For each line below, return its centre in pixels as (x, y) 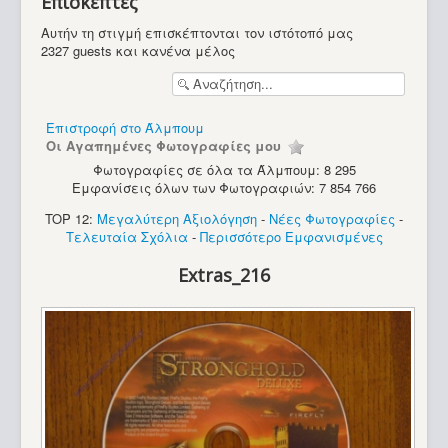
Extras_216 (224, 274)
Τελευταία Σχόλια (126, 237)
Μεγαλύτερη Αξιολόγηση (177, 219)
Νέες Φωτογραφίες (332, 219)
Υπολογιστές (97, 17)
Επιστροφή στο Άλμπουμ (125, 127)
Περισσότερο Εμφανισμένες (291, 237)
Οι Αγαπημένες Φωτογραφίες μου (165, 145)
